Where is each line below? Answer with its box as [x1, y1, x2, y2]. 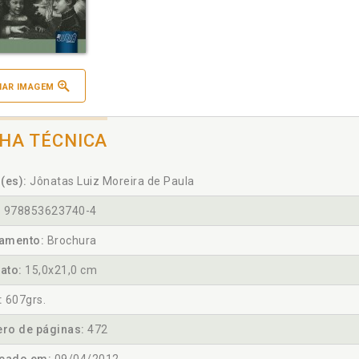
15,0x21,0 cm [22, 264, 97, 276]
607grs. [2, 293, 46, 306]
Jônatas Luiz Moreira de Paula [26, 175, 195, 188]
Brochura [44, 234, 97, 247]
